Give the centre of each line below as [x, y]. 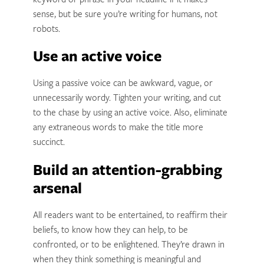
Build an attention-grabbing [127, 172]
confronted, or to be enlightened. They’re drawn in [128, 246]
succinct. [49, 143]
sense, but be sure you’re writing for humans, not [125, 15]
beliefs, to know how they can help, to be [110, 231]
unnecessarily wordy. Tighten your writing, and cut [127, 99]
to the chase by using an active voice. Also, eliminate [130, 114]
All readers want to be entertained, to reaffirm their [130, 216]
